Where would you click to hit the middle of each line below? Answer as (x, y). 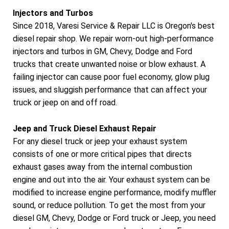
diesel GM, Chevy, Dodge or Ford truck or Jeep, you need (114, 218)
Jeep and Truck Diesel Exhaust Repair (85, 128)
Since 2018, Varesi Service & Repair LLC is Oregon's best (114, 26)
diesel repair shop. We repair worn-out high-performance (113, 39)
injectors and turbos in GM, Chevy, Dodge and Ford (102, 52)
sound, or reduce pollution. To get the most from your (109, 205)
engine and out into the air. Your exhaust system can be (111, 179)
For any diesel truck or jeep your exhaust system (100, 141)
